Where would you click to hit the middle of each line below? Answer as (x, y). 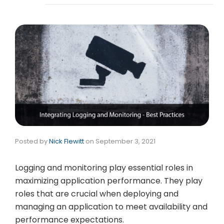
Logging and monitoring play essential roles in (104, 168)
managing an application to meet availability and (111, 207)
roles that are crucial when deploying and (97, 194)
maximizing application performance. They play (109, 181)
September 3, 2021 (125, 141)
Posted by (32, 141)
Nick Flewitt (66, 141)
